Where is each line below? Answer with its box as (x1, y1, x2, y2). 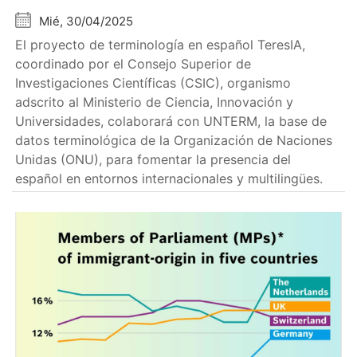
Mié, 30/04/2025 (39, 14, 134, 29)
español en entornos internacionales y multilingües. (15, 171, 324, 187)
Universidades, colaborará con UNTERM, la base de (15, 113, 328, 130)
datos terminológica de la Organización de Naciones (15, 132, 333, 149)
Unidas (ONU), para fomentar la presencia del (15, 151, 292, 168)
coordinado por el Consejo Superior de (15, 56, 252, 73)
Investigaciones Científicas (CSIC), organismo (15, 75, 292, 92)
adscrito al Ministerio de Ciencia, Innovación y (15, 94, 294, 111)
